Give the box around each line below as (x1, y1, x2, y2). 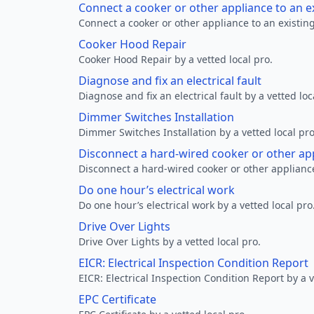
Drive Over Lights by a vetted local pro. (78, 235, 261, 248)
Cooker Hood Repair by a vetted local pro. (78, 53, 273, 66)
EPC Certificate (78, 292, 156, 307)
